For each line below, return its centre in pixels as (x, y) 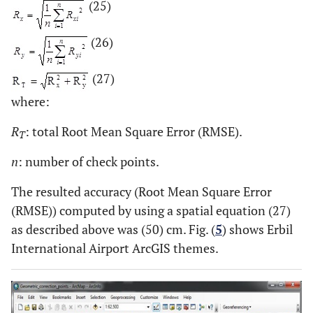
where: (30, 102)
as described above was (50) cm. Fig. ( (113, 230)
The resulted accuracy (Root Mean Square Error (141, 192)
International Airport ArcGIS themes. (115, 248)
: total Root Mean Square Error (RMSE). (134, 132)
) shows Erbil (257, 230)
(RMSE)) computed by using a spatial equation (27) (151, 211)
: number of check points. (89, 162)
